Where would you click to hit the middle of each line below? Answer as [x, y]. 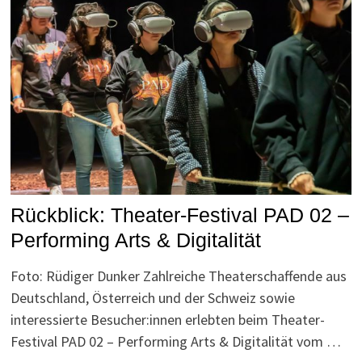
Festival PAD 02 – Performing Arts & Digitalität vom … [176, 341]
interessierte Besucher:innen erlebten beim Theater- [168, 319]
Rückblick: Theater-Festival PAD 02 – [180, 215]
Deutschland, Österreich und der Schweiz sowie [153, 297]
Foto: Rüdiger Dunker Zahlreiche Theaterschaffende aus [179, 276]
